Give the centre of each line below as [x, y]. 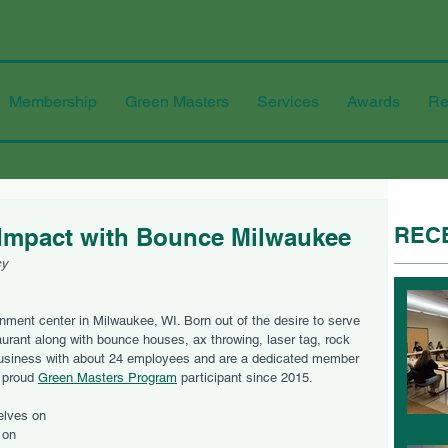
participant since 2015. [245, 377]
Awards [373, 101]
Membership [53, 101]
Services [288, 101]
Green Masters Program [107, 377]
